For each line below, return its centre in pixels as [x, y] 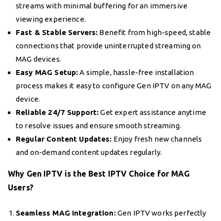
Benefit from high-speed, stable [154, 32]
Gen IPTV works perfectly [161, 213]
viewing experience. [51, 19]
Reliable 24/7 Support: [57, 112]
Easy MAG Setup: [47, 72]
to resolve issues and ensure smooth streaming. [98, 125]
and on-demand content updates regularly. [89, 152]
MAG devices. [38, 59]
